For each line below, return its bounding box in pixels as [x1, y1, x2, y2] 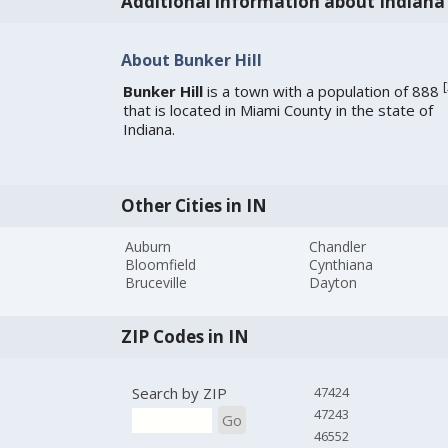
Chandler [309, 237, 367, 257]
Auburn [125, 237, 172, 257]
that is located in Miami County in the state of [122, 100, 433, 121]
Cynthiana [309, 255, 374, 275]
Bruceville [125, 273, 188, 293]
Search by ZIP [131, 383, 227, 404]
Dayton [309, 273, 358, 293]
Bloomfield [125, 255, 197, 275]
